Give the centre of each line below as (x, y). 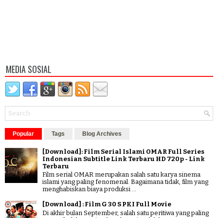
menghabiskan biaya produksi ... (89, 189)
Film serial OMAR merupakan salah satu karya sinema (121, 175)
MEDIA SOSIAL (29, 69)
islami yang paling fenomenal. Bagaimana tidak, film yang (125, 182)
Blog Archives (102, 134)
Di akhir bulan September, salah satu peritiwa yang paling (126, 213)
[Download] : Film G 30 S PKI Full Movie (107, 204)
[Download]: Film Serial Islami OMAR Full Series (123, 151)
